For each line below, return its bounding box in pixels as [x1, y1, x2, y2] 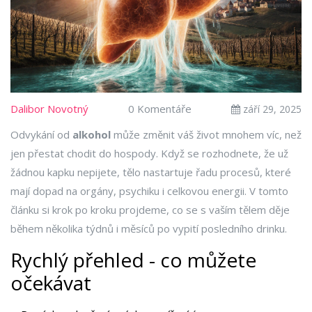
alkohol [72, 127, 111, 142]
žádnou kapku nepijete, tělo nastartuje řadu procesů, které [10, 165, 291, 180]
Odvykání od [10, 127, 72, 142]
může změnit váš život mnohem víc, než [111, 127, 302, 142]
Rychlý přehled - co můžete [10, 247, 256, 274]
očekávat [10, 270, 91, 297]
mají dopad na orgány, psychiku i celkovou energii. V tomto [10, 184, 288, 198]
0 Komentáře [128, 102, 192, 116]
